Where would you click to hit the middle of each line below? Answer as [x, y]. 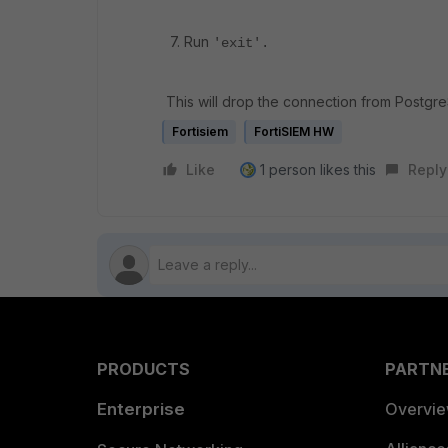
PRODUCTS [143, 369]
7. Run [187, 41]
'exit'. [241, 43]
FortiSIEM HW [294, 131]
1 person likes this [318, 169]
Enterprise [141, 409]
